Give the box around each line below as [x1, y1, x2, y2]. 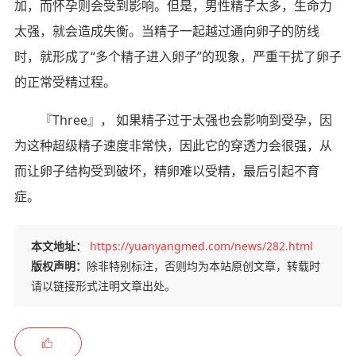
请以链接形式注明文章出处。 [30, 277, 176, 293]
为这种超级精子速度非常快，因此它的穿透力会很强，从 [14, 136, 332, 154]
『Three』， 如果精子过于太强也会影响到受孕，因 [39, 110, 332, 129]
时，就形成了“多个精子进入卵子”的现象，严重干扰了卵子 [14, 47, 342, 65]
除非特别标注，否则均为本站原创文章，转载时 [86, 257, 320, 273]
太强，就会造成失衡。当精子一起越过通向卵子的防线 [14, 21, 319, 40]
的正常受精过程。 [14, 72, 116, 91]
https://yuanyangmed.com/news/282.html [89, 238, 313, 253]
